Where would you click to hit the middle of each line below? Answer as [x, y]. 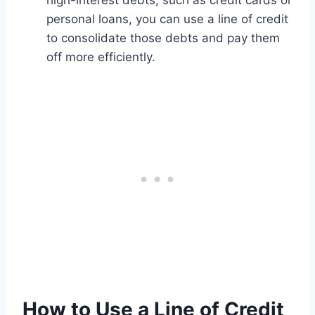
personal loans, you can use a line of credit [167, 19]
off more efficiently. [101, 57]
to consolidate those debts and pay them [163, 38]
